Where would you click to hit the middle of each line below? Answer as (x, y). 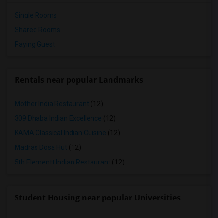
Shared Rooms (37, 30)
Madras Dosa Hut (41, 147)
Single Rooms (36, 15)
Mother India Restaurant (52, 104)
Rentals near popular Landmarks (79, 80)
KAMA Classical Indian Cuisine (60, 133)
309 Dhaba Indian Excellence (58, 118)
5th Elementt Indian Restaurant (63, 162)
